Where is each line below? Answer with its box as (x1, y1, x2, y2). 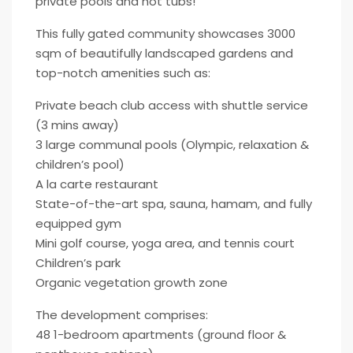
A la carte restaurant (35, 176, 158, 192)
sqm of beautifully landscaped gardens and (35, 45, 293, 61)
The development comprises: (35, 307, 208, 323)
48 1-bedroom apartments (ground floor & (35, 326, 286, 343)
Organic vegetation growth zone (35, 274, 228, 291)
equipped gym (35, 215, 121, 232)
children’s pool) (35, 156, 124, 173)
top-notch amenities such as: (35, 65, 210, 81)
